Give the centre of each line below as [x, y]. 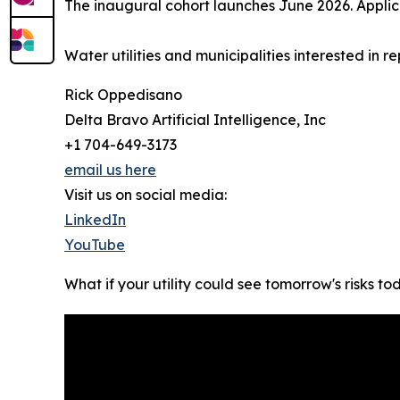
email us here [110, 170]
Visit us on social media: [146, 195]
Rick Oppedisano [123, 95]
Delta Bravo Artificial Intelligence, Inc [195, 120]
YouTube [95, 245]
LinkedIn [95, 220]
